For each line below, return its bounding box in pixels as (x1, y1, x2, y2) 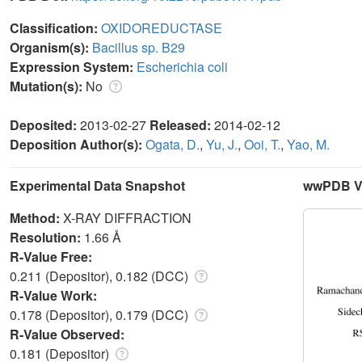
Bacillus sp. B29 (92, 37, 185, 57)
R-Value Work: (10, 285, 100, 305)
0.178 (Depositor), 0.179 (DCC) (10, 305, 192, 324)
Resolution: (10, 227, 84, 246)
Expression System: (10, 57, 137, 76)
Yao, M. (287, 134, 330, 154)
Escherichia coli (137, 57, 228, 76)
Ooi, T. (244, 134, 280, 154)
